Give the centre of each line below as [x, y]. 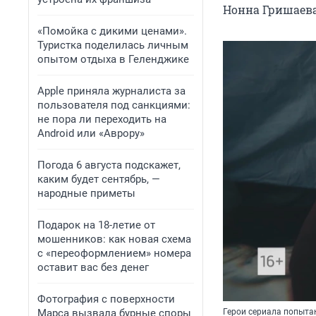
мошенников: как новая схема [114, 239]
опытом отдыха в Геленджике [113, 59]
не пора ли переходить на [102, 119]
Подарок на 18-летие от [96, 225]
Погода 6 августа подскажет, [109, 165]
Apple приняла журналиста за [111, 91]
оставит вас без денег [93, 267]
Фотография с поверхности [106, 299]
